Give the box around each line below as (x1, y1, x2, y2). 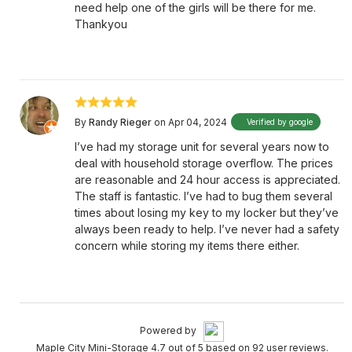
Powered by (140, 324, 203, 337)
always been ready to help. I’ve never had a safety (75, 222, 339, 236)
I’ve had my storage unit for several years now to (75, 140, 329, 153)
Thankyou (75, 17, 127, 31)
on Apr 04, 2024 (154, 115, 227, 128)
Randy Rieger (89, 115, 152, 128)
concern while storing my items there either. (75, 239, 299, 252)
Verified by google (247, 117, 313, 126)
